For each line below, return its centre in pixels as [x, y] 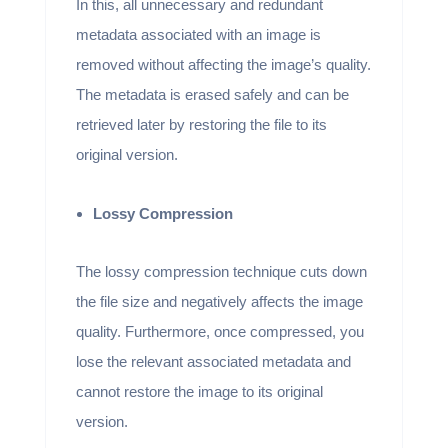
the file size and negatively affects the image [219, 301]
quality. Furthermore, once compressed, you [219, 331]
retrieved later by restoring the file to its [201, 124]
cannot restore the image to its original [199, 391]
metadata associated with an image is [198, 34]
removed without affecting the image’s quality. [223, 64]
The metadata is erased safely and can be [212, 94]
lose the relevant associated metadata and [213, 361]
